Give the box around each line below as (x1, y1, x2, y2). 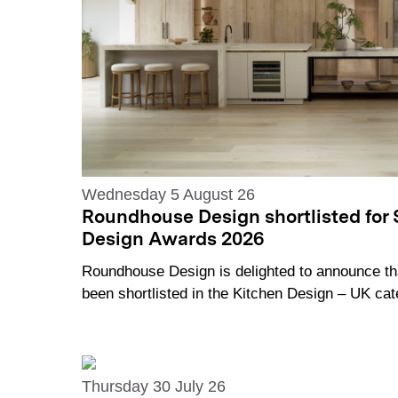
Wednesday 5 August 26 (82, 185, 255, 203)
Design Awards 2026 (82, 230, 264, 250)
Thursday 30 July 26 (82, 378, 226, 396)
